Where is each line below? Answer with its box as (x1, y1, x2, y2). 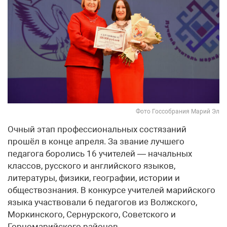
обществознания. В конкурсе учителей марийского (8, 184, 215, 195)
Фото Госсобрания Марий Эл (136, 107, 219, 115)
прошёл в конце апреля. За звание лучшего (8, 136, 184, 146)
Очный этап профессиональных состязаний (8, 124, 186, 134)
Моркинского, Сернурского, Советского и (8, 209, 176, 219)
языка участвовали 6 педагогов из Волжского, (8, 197, 197, 207)
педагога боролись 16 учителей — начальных (8, 148, 192, 159)
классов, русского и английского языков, (8, 160, 175, 171)
